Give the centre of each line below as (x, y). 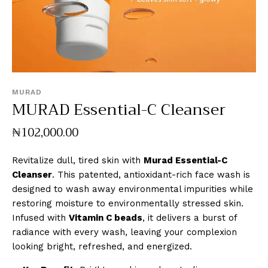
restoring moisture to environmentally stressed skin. (128, 203)
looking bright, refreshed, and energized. (102, 246)
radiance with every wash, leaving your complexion (124, 232)
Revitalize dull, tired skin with (78, 160)
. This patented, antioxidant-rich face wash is (151, 174)
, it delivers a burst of (190, 217)
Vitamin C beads (106, 217)
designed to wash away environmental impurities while (133, 189)
